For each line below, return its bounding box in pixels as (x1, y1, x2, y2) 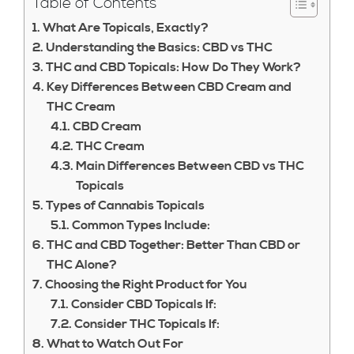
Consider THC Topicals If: (73, 316, 220, 332)
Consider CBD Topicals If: (70, 296, 217, 312)
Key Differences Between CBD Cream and (47, 79, 292, 95)
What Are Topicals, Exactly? (43, 20, 209, 36)
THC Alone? (47, 257, 118, 273)
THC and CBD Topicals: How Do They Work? (46, 59, 302, 75)
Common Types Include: (71, 217, 210, 233)
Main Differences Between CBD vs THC (75, 158, 304, 174)
